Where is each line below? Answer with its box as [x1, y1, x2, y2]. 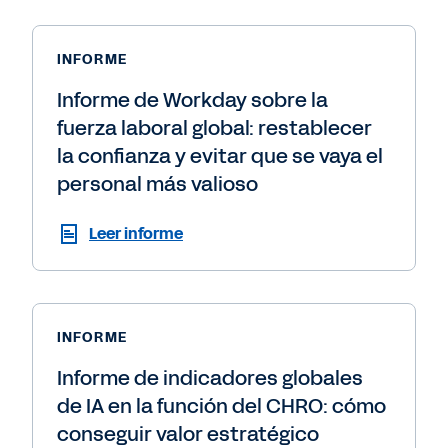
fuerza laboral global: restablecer [57, 113, 372, 142]
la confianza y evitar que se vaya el [57, 141, 383, 170]
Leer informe [89, 221, 183, 245]
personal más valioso [57, 169, 258, 198]
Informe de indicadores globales [57, 363, 363, 392]
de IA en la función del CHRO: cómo [57, 391, 386, 420]
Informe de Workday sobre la [57, 85, 328, 114]
